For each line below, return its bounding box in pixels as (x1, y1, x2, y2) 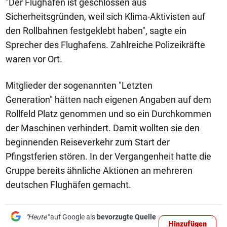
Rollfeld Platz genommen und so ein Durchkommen (6, 108, 211, 119)
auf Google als (49, 213, 97, 221)
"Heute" (26, 213, 49, 221)
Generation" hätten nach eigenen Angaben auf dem (6, 94, 211, 105)
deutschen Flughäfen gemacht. (6, 179, 131, 190)
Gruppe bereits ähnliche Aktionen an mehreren (6, 165, 193, 176)
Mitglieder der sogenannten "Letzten (6, 80, 153, 91)
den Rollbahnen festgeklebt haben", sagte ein (6, 25, 186, 36)
